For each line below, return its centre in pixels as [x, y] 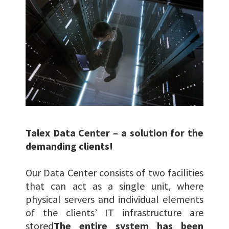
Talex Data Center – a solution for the [114, 133]
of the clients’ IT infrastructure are [114, 213]
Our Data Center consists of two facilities [114, 173]
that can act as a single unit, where [114, 186]
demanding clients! [69, 146]
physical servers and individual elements [114, 199]
